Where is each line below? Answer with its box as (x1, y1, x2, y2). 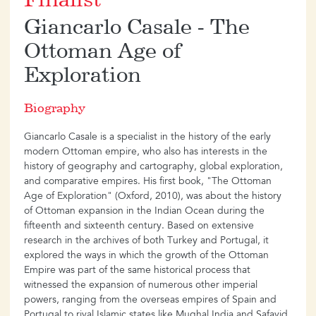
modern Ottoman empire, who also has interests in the (24, 147, 267, 158)
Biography (24, 103, 85, 116)
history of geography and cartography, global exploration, (24, 162, 283, 173)
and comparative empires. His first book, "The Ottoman (24, 177, 272, 188)
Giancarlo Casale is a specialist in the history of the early (24, 133, 271, 143)
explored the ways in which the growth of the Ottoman (24, 251, 269, 262)
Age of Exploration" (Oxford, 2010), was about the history (24, 192, 281, 202)
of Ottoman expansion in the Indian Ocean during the (24, 207, 265, 217)
